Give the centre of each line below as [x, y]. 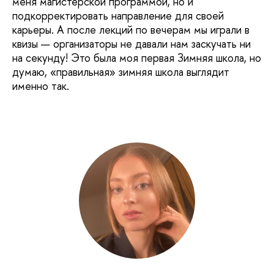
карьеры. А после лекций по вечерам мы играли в [131, 30]
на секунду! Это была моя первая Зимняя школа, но [137, 58]
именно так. [41, 86]
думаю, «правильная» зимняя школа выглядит [121, 72]
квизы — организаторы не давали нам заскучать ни [131, 44]
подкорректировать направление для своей [118, 16]
